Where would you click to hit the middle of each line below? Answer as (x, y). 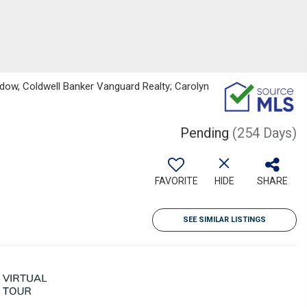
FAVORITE (176, 181)
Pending (205, 133)
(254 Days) (265, 133)
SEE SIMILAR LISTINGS (224, 220)
